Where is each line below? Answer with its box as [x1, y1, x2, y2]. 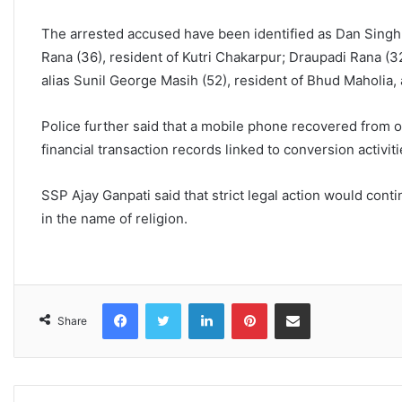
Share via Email [310, 295, 338, 310]
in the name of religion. [41, 210, 188, 228]
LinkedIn [223, 295, 270, 310]
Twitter [180, 295, 220, 310]
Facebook [137, 295, 192, 310]
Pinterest [267, 295, 318, 310]
